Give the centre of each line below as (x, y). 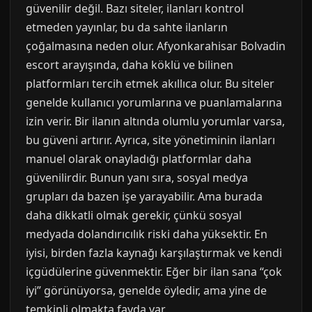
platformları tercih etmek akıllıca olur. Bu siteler (150, 84)
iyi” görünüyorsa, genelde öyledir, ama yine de (146, 290)
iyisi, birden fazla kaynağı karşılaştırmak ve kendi (154, 253)
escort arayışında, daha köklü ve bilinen (130, 65)
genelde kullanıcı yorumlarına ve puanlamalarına (154, 102)
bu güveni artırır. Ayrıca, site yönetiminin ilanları (150, 140)
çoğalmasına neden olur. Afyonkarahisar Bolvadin (156, 46)
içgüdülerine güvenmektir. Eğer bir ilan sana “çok (154, 272)
